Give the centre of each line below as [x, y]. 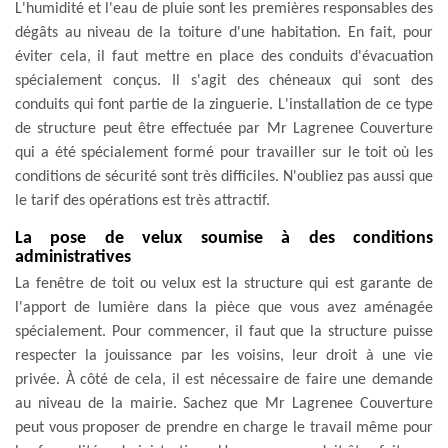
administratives [73, 257]
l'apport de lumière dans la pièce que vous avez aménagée [224, 307]
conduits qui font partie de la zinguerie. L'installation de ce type [224, 104]
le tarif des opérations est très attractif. [142, 200]
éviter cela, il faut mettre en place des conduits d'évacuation [224, 56]
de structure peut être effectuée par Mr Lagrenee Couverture [224, 128]
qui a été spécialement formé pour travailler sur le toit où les [224, 152]
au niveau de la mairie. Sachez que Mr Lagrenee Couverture [224, 403]
